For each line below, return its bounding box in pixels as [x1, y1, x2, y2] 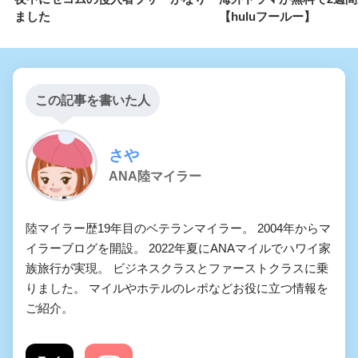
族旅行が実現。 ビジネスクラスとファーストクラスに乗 [26, 261, 328, 275]
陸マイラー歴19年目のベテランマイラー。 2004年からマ [26, 221, 331, 235]
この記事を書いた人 [35, 93, 150, 107]
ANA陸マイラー [109, 169, 201, 184]
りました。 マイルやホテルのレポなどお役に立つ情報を [26, 280, 328, 295]
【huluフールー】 [219, 9, 316, 23]
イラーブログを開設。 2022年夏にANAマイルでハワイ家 [26, 241, 331, 255]
